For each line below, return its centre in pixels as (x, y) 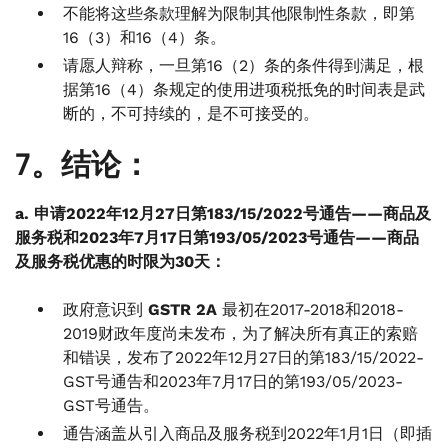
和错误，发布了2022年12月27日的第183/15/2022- (243, 357)
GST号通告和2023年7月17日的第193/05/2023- (233, 381)
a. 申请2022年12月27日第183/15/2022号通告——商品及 (223, 213)
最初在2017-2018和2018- (310, 309)
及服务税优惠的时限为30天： (120, 261)
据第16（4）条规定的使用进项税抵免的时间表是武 (244, 89)
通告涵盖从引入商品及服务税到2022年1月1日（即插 (247, 433)
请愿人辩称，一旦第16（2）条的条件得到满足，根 (243, 65)
